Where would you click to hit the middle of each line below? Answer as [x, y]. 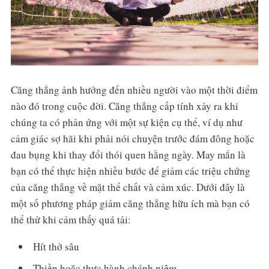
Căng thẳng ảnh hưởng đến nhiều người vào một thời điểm [134, 90]
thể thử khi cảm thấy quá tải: [71, 220]
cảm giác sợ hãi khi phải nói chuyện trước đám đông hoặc [132, 139]
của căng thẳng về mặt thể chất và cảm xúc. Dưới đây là [128, 187]
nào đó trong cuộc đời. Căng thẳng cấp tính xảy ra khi [124, 106]
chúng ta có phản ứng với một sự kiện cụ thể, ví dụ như [126, 122]
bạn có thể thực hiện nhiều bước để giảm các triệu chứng [130, 171]
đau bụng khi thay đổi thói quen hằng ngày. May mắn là [128, 155]
